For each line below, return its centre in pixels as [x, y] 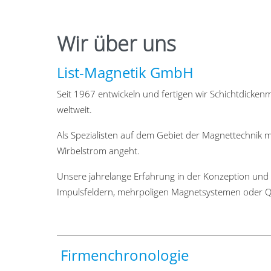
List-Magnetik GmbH [126, 73]
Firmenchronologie [123, 255]
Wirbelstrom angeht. [99, 151]
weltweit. [75, 110]
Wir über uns [117, 44]
